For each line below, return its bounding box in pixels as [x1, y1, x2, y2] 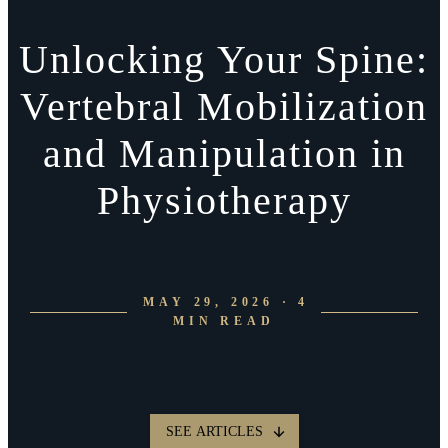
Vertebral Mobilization [20, 84, 428, 130]
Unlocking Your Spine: [19, 37, 429, 83]
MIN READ [173, 313, 275, 328]
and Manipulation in [42, 131, 406, 177]
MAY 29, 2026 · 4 [143, 294, 310, 309]
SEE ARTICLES [165, 423, 263, 439]
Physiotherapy [96, 178, 352, 224]
